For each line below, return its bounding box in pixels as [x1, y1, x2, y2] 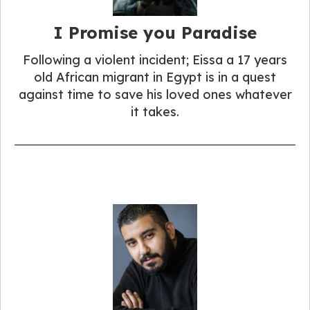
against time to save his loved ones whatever [18, 86, 292, 103]
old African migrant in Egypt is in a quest [34, 69, 276, 86]
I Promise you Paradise [53, 22, 257, 44]
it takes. [131, 104, 179, 120]
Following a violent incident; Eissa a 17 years [23, 52, 287, 69]
